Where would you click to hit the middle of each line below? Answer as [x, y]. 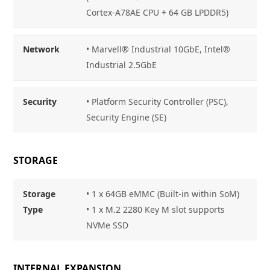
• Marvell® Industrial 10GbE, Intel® [159, 49]
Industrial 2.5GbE [122, 64]
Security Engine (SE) [127, 117]
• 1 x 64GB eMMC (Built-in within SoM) [163, 193]
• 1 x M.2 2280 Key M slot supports [156, 209]
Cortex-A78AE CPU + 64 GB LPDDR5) [158, 12]
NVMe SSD [108, 225]
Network [42, 49]
